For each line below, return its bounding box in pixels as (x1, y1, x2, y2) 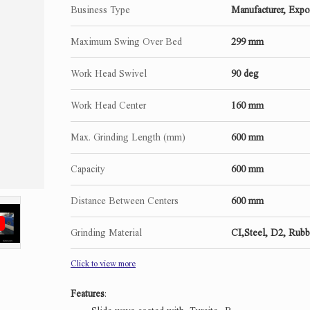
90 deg (231, 69, 259, 80)
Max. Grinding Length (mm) (71, 132, 185, 143)
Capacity (71, 164, 105, 175)
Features (71, 289, 104, 300)
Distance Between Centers (71, 196, 179, 207)
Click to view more (71, 259, 136, 269)
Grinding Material (71, 228, 142, 239)
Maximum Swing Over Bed (71, 37, 182, 48)
